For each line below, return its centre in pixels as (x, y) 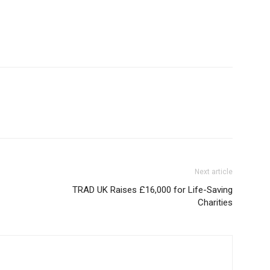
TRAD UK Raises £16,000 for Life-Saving (152, 190)
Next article (214, 172)
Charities (215, 203)
